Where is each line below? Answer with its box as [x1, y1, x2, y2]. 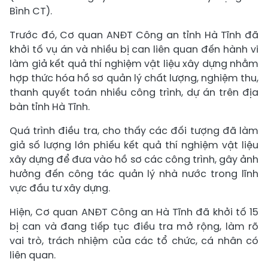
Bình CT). [10, 4, 52, 19]
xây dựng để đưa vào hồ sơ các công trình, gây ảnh [10, 153, 258, 167]
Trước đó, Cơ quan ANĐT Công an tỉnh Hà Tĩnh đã [10, 28, 258, 42]
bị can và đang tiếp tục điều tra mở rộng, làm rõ [10, 220, 258, 234]
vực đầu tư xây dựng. [10, 181, 110, 196]
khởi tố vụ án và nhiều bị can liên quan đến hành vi [10, 42, 258, 57]
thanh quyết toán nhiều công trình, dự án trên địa [10, 86, 258, 100]
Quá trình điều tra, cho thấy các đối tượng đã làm [10, 124, 258, 138]
